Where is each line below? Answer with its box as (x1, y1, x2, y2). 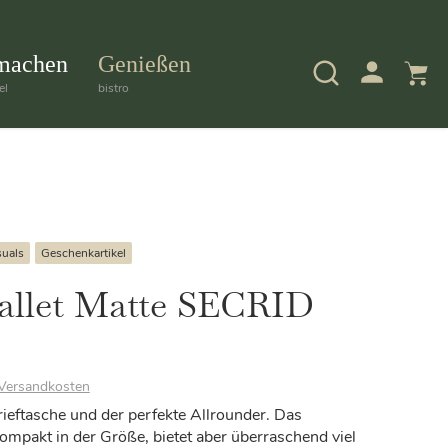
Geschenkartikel (40, 245, 126, 261)
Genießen (97, 51, 191, 77)
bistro (97, 80, 129, 96)
